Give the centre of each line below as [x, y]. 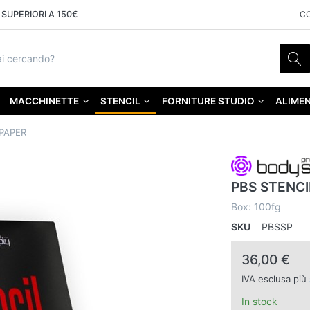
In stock [259, 302]
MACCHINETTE [45, 101]
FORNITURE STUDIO [208, 101]
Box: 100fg [256, 207]
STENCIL [121, 101]
